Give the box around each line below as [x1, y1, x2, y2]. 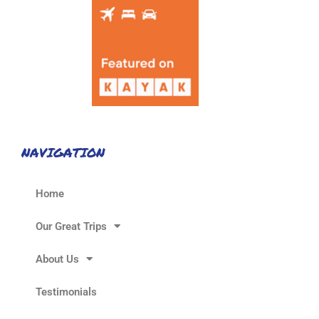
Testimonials [36, 285, 97, 298]
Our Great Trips [36, 219, 107, 233]
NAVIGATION [21, 142, 105, 162]
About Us [36, 252, 79, 266]
